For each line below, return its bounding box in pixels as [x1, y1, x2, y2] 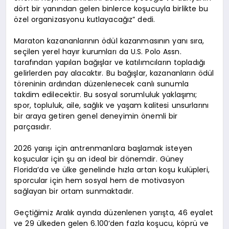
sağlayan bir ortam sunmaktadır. [14, 186, 134, 197]
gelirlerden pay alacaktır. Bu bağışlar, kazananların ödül [14, 68, 214, 79]
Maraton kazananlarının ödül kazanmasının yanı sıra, [14, 36, 204, 47]
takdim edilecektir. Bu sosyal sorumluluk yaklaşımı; [14, 89, 197, 100]
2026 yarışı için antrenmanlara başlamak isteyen [14, 143, 193, 154]
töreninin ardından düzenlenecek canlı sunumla [14, 79, 189, 89]
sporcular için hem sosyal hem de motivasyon [14, 175, 185, 186]
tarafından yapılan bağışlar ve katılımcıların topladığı [14, 57, 205, 68]
